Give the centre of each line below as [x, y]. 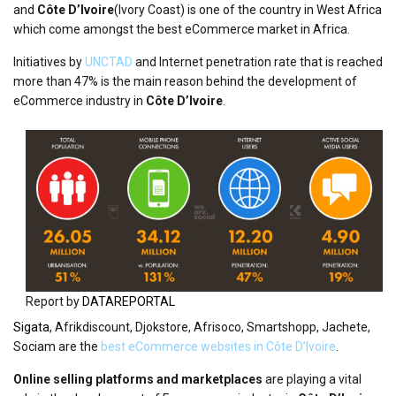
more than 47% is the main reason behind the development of [185, 81]
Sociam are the [57, 346]
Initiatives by [49, 62]
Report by [54, 301]
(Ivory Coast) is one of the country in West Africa [248, 10]
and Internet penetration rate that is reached [258, 62]
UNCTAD [109, 62]
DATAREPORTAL [129, 301]
